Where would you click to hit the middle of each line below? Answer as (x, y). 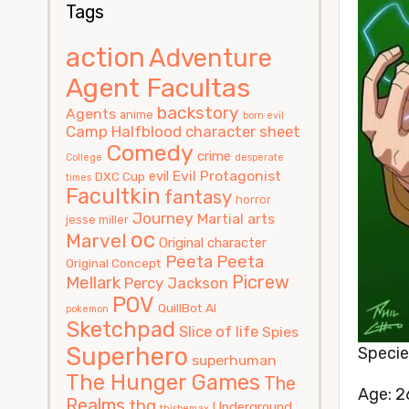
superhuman (234, 360)
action (105, 57)
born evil (263, 115)
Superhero (127, 356)
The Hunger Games (163, 382)
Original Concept (114, 262)
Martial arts (236, 218)
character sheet (243, 131)
